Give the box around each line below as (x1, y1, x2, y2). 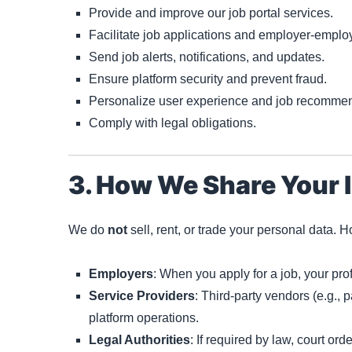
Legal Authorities (89, 332, 190, 346)
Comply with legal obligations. (89, 116, 256, 130)
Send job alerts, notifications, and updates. (89, 50, 324, 64)
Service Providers (89, 288, 195, 302)
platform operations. (89, 310, 199, 324)
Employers (89, 266, 153, 280)
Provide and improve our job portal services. (89, 6, 333, 20)
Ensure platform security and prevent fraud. (89, 72, 327, 86)
